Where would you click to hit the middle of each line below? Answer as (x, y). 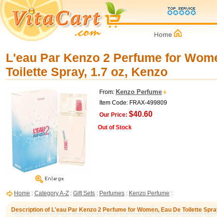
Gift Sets (84, 193)
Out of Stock (115, 127)
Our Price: (113, 115)
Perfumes (112, 193)
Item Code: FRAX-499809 (133, 103)
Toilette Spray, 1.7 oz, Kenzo (87, 72)
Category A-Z (52, 193)
